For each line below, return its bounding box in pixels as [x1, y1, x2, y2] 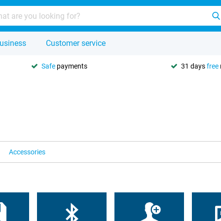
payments [55, 62, 87, 70]
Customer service [46, 38, 106, 48]
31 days [181, 62, 207, 70]
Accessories [9, 148, 45, 156]
